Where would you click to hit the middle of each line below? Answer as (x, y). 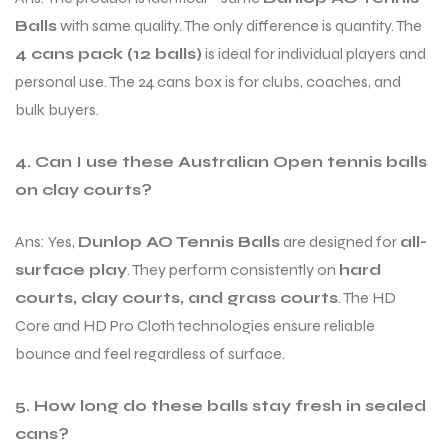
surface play (71, 270)
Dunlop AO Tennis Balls (179, 242)
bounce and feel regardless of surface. (150, 354)
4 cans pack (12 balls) (108, 54)
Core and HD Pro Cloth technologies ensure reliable (195, 326)
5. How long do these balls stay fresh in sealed (220, 406)
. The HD (367, 298)
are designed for (340, 242)
